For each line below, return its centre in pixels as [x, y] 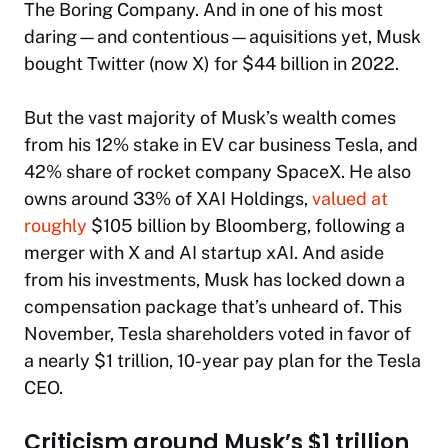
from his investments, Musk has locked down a [214, 280]
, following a [356, 226]
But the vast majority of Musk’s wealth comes [210, 118]
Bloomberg [261, 226]
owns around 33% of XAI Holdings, [168, 199]
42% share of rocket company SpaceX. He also [217, 172]
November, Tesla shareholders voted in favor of [217, 334]
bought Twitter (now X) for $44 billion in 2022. [211, 64]
